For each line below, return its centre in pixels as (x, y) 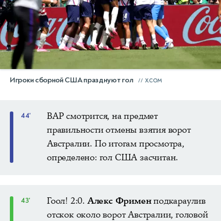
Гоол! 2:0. (67, 201)
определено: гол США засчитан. (113, 157)
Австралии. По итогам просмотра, (116, 143)
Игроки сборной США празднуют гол (72, 80)
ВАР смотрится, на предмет (103, 116)
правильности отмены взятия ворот (119, 129)
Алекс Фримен (119, 201)
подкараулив (179, 201)
